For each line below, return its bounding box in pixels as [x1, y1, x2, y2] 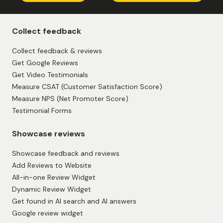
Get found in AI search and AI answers [12, 196, 136, 206]
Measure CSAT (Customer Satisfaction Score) [12, 82, 162, 91]
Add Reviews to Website [12, 160, 92, 170]
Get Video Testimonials [12, 70, 88, 79]
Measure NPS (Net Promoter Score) [12, 94, 128, 103]
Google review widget [12, 208, 83, 218]
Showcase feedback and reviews [12, 148, 119, 158]
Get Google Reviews [12, 58, 78, 67]
